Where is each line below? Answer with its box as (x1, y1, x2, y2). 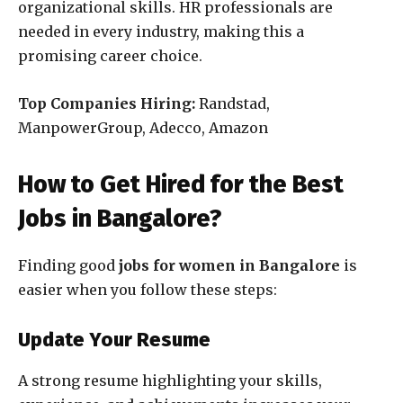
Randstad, (195, 94, 270, 113)
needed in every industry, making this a (18, 22, 304, 41)
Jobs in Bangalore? (18, 204, 221, 234)
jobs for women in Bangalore (119, 256, 344, 275)
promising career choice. (18, 47, 202, 66)
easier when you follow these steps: (18, 281, 277, 300)
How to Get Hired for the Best (18, 170, 344, 200)
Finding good (18, 256, 119, 275)
